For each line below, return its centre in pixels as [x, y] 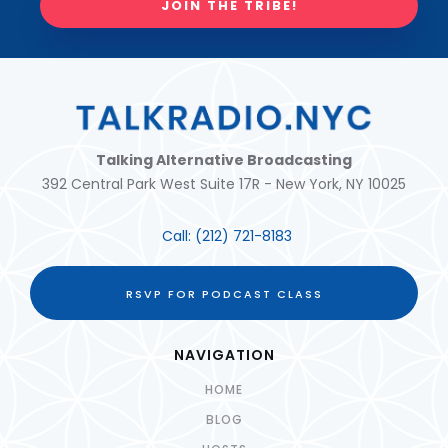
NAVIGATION [224, 354]
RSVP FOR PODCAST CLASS [224, 293]
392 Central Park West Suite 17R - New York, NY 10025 [224, 183]
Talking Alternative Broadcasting [224, 159]
